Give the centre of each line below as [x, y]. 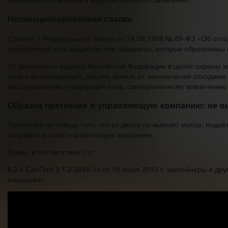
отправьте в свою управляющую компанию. [81, 135]
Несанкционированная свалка [70, 19]
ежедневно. [27, 179]
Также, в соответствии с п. [51, 152]
